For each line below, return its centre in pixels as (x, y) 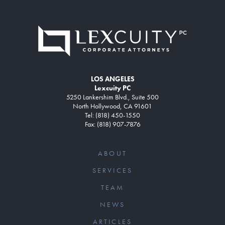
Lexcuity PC (113, 88)
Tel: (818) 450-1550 (113, 115)
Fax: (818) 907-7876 (113, 124)
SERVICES (113, 171)
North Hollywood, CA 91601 (113, 106)
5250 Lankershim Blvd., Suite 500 (113, 97)
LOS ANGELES (113, 79)
